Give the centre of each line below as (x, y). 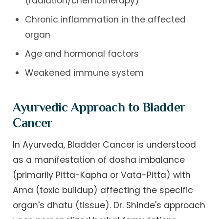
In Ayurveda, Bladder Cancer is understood (105, 145)
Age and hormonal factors (82, 54)
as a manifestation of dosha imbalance (99, 160)
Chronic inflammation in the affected (105, 19)
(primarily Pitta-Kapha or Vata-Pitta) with (102, 175)
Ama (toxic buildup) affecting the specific (103, 190)
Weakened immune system (84, 73)
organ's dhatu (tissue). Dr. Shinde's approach (109, 206)
